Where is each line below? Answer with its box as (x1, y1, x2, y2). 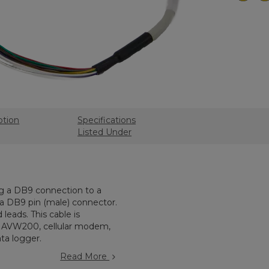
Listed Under (77, 127, 132, 138)
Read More (60, 251, 110, 262)
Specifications (77, 115, 136, 125)
